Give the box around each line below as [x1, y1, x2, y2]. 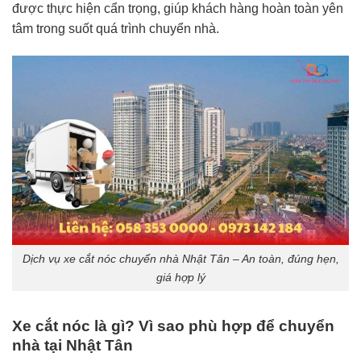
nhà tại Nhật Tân [12, 337, 133, 355]
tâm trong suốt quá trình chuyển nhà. [12, 21, 219, 35]
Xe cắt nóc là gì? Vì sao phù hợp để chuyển [12, 317, 334, 335]
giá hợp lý [156, 270, 205, 284]
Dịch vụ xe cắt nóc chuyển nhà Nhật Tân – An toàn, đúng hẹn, [22, 251, 339, 265]
